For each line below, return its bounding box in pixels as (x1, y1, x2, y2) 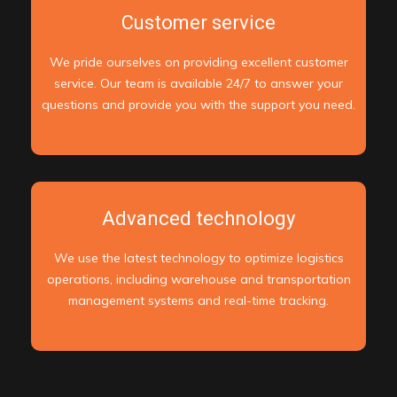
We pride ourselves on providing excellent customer (49, 54, 348, 71)
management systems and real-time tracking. (68, 292, 329, 309)
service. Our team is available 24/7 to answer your (54, 75, 343, 92)
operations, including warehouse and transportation (46, 271, 351, 288)
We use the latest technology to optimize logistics (53, 250, 344, 267)
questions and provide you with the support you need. (42, 97, 355, 113)
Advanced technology (102, 207, 295, 230)
